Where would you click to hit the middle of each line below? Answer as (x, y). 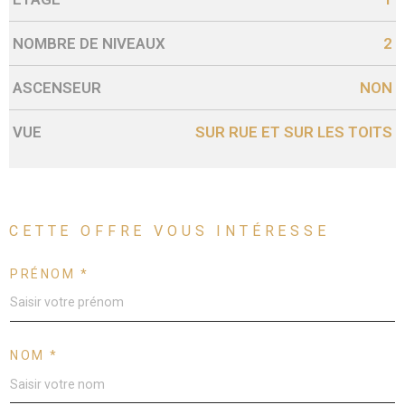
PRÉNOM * (50, 273)
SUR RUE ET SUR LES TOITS (293, 132)
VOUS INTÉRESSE (238, 231)
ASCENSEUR (57, 88)
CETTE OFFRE (78, 231)
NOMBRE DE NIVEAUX (89, 44)
